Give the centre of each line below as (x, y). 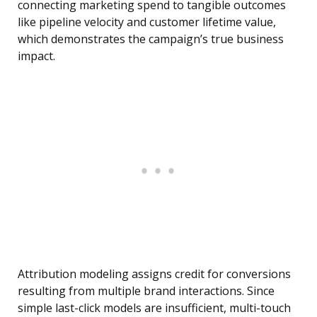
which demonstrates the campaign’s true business (151, 39)
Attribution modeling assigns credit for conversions (154, 274)
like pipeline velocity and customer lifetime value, (147, 22)
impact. (36, 56)
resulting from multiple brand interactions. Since (146, 291)
